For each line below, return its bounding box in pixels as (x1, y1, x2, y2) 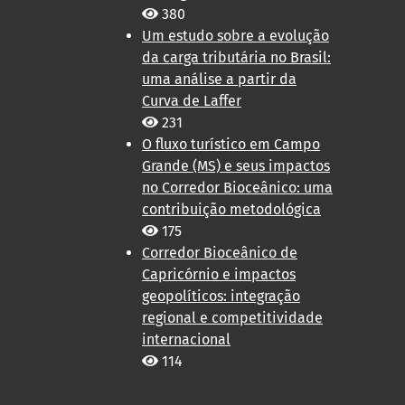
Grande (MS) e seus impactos (142, 157, 330, 175)
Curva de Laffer (142, 92, 241, 110)
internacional (142, 331, 231, 349)
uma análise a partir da (142, 71, 297, 89)
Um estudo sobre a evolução (142, 27, 329, 45)
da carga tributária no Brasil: (142, 49, 331, 67)
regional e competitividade (142, 309, 323, 327)
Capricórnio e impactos (142, 266, 296, 284)
